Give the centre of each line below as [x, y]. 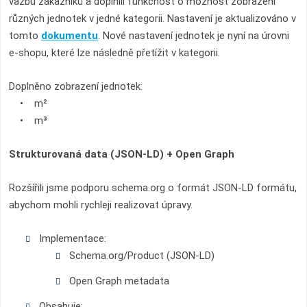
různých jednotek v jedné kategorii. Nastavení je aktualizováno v [152, 19]
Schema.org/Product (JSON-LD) [142, 256]
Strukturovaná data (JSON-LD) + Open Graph [122, 154]
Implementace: [72, 238]
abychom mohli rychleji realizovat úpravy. [102, 205]
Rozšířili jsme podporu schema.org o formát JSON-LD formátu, [153, 188]
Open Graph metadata [119, 281]
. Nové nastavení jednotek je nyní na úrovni [194, 36]
